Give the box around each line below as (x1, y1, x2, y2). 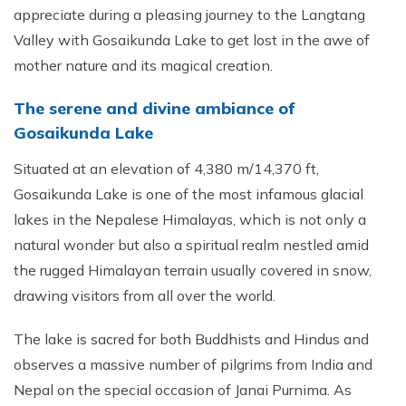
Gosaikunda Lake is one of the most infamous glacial (14, 185, 363, 203)
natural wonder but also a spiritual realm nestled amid (14, 236, 369, 254)
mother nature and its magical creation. (14, 56, 273, 74)
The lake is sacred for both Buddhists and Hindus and (14, 330, 369, 348)
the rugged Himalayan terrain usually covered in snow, (14, 261, 372, 279)
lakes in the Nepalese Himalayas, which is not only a (14, 210, 366, 228)
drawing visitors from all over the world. (14, 286, 275, 304)
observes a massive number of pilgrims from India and (14, 355, 372, 373)
